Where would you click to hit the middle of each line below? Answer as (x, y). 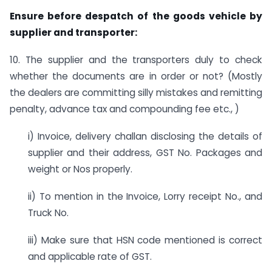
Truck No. (48, 212)
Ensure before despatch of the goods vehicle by (136, 16)
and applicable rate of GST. (90, 256)
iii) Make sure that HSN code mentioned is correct (145, 240)
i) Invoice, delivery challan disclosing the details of (145, 137)
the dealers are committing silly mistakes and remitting (136, 93)
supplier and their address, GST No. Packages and (145, 153)
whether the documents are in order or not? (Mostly (136, 76)
